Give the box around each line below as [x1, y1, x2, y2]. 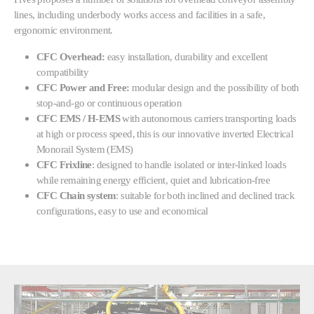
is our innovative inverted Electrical [153, 128, 294, 140]
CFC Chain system [36, 189, 116, 202]
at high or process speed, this [36, 128, 151, 140]
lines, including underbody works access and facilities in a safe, [14, 8, 265, 21]
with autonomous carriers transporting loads [122, 112, 296, 125]
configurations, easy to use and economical [36, 205, 208, 217]
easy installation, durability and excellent [104, 50, 268, 63]
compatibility [36, 66, 89, 78]
